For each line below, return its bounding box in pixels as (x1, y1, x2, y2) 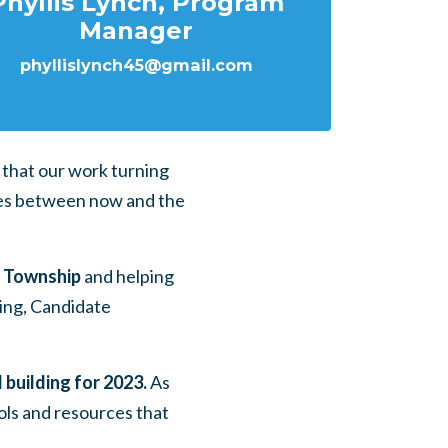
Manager (79, 16, 193, 45)
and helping (83, 265, 174, 287)
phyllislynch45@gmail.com (19, 55, 253, 75)
